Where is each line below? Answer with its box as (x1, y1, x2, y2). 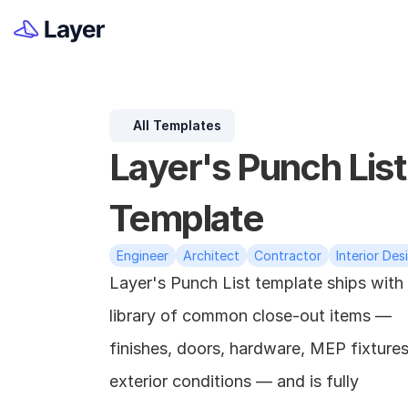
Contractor (254, 248, 321, 263)
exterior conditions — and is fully (109, 372, 359, 391)
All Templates (133, 117, 221, 133)
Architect (183, 248, 240, 263)
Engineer (117, 248, 168, 263)
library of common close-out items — (109, 306, 392, 325)
